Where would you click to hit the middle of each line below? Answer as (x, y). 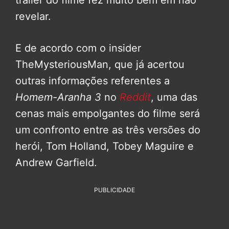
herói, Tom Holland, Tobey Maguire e (105, 146)
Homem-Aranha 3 (58, 97)
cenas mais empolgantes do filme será (108, 114)
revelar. (33, 17)
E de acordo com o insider (78, 48)
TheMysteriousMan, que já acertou (100, 65)
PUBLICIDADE (114, 190)
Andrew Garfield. (56, 163)
